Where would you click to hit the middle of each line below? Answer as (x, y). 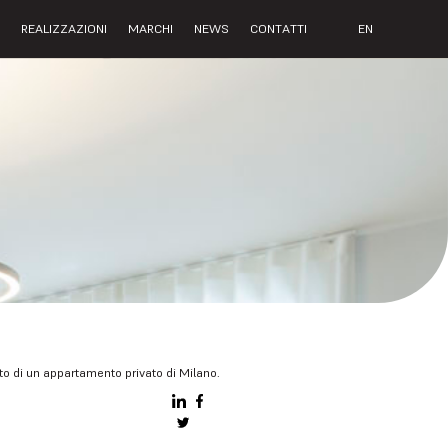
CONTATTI (279, 28)
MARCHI (151, 28)
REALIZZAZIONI (64, 28)
